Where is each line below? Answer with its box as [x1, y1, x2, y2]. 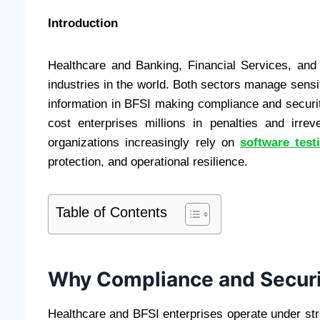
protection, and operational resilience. [48, 154, 248, 169]
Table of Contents [56, 204, 167, 220]
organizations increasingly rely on [48, 135, 241, 149]
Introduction [48, 16, 118, 30]
